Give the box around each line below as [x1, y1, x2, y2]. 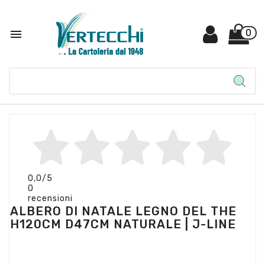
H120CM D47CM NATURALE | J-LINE [10, 217, 236, 231]
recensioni [28, 193, 73, 203]
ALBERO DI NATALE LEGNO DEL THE [10, 204, 237, 218]
